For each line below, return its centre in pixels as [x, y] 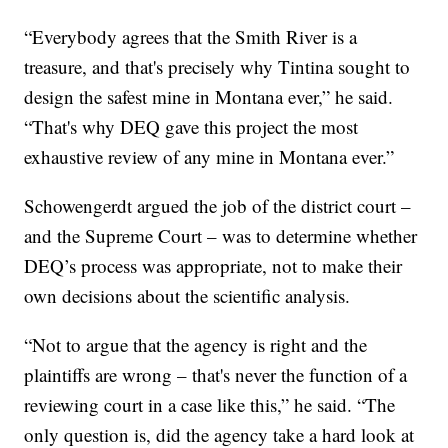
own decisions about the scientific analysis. [187, 295]
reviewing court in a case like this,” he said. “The [210, 404]
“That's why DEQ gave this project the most [191, 126]
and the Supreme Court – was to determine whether [221, 235]
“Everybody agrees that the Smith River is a [191, 36]
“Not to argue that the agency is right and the [196, 344]
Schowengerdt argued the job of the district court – [218, 205]
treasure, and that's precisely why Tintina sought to [217, 66]
